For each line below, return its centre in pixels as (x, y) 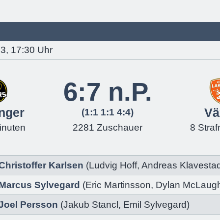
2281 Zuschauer (108, 127)
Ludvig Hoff (113, 165)
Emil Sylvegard (155, 205)
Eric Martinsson (118, 185)
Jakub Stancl (91, 205)
